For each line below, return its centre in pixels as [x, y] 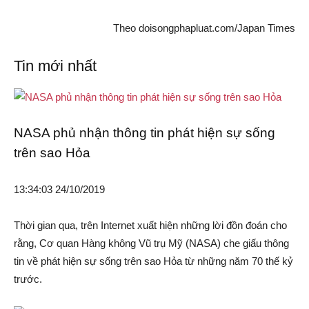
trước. [28, 279]
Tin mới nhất [55, 66]
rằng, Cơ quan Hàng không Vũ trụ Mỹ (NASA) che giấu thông [151, 243]
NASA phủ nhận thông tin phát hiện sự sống [144, 133]
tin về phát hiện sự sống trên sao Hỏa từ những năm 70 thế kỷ [153, 261]
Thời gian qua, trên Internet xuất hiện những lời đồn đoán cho [150, 226]
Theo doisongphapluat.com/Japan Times [204, 28]
